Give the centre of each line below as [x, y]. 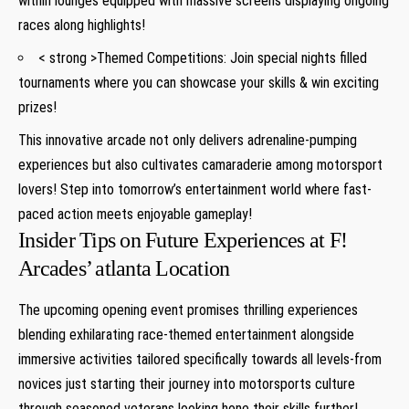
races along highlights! [82, 25]
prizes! [37, 107]
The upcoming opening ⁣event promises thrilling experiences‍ [188, 310]
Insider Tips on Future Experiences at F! [183, 240]
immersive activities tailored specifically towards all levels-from [200, 360]
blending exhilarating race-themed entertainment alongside [186, 335]
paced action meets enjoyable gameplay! [135, 214]
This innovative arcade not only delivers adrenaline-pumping [188, 140]
